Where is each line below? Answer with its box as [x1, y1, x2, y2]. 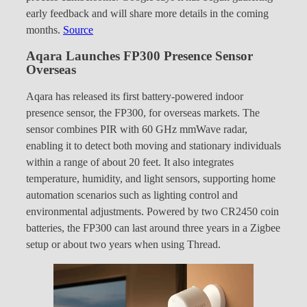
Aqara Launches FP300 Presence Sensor [26, 49, 253, 64]
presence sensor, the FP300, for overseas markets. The [26, 106, 260, 119]
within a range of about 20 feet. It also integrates [26, 156, 234, 169]
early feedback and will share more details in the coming [26, 8, 269, 21]
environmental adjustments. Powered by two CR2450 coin [26, 205, 279, 218]
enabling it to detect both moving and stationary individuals [26, 139, 281, 152]
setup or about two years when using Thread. [26, 238, 221, 251]
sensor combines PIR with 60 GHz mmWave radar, [26, 123, 247, 136]
